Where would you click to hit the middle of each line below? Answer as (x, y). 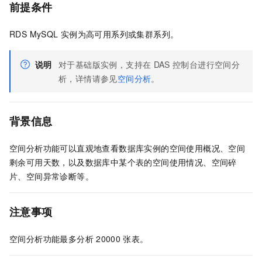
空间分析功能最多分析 (51, 239)
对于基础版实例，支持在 (105, 65)
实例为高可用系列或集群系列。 (120, 34)
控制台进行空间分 (206, 65)
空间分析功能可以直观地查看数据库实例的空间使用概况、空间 (127, 148)
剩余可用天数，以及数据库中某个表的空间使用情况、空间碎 (123, 162)
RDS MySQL (34, 34)
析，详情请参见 (88, 79)
